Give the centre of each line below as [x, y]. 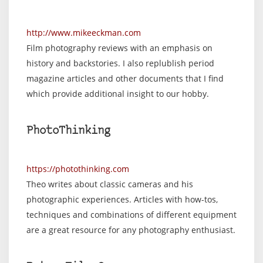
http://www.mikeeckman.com [84, 33]
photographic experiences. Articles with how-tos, [122, 199]
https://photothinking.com [78, 169]
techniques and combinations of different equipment [131, 215]
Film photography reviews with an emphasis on [119, 48]
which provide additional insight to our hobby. [118, 94]
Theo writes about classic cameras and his [110, 184]
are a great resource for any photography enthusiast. [131, 230]
